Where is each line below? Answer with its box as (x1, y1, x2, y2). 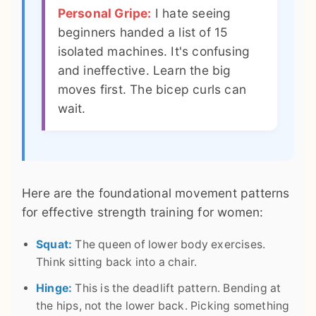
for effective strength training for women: (22, 204, 264, 219)
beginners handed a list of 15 (57, 24, 229, 39)
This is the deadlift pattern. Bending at (72, 281, 281, 295)
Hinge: (36, 281, 73, 295)
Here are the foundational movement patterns (22, 185, 290, 200)
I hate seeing (151, 5, 231, 20)
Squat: (36, 237, 73, 251)
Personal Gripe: (57, 5, 152, 20)
